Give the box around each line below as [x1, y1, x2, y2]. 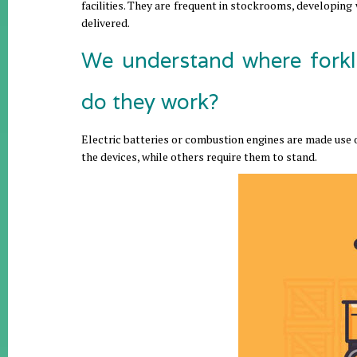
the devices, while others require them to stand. [81, 149, 317, 164]
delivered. [81, 15, 130, 30]
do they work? [81, 88, 219, 115]
